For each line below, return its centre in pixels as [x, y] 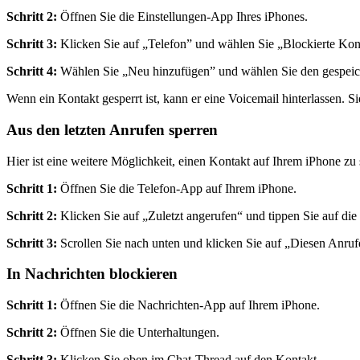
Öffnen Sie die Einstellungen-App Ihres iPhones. [182, 17]
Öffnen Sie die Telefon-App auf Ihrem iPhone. [177, 188]
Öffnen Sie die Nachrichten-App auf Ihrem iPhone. [188, 305]
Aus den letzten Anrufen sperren [112, 129]
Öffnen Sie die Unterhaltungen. [138, 332]
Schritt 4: [32, 72]
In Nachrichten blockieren [92, 274]
